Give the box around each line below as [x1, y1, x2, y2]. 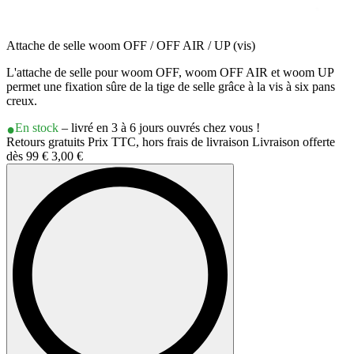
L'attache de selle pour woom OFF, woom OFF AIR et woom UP [6, 66, 333, 80]
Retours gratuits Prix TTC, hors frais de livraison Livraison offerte [6, 135, 335, 149]
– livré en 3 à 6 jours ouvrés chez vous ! [58, 121, 260, 135]
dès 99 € [6, 149, 51, 164]
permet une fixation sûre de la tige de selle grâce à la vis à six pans [6, 80, 335, 94]
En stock [15, 121, 58, 135]
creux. [6, 94, 37, 108]
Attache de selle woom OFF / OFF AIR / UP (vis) [6, 39, 255, 53]
